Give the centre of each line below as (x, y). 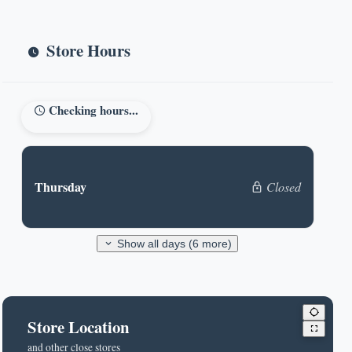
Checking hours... (92, 110)
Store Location (78, 327)
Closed (283, 187)
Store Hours (88, 50)
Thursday (60, 187)
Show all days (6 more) (173, 244)
